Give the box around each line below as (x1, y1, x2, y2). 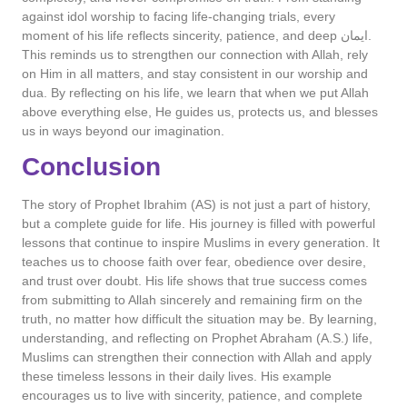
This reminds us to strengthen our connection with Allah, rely (22, 46, 368, 62)
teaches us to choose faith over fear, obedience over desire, (22, 254, 366, 270)
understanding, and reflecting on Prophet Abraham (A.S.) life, (22, 331, 372, 346)
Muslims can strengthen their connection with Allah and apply (22, 350, 372, 365)
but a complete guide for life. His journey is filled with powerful (22, 216, 375, 232)
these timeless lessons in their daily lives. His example (22, 369, 332, 384)
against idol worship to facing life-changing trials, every (22, 8, 335, 24)
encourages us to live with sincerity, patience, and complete (22, 388, 362, 403)
